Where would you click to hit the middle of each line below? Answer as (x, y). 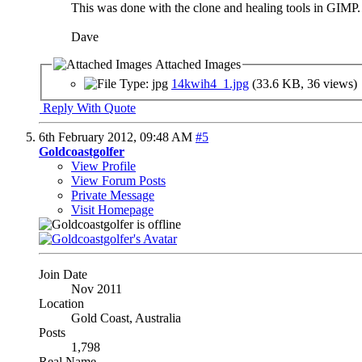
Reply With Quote (88, 107)
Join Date (63, 274)
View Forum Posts (118, 180)
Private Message (113, 195)
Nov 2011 (97, 288)
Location (61, 303)
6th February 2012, (89, 137)
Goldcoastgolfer (82, 151)
